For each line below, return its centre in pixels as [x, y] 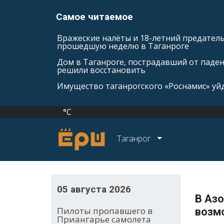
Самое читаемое [94, 17]
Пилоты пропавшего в [105, 211]
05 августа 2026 [94, 189]
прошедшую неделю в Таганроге [123, 46]
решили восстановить [101, 70]
